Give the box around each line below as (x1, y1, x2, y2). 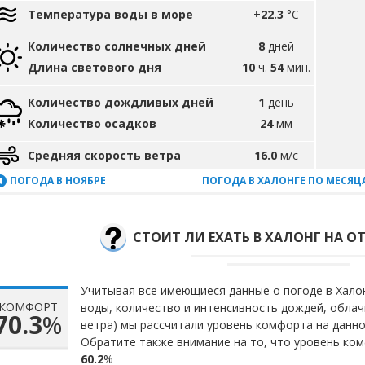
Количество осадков (28, 116, 156, 131)
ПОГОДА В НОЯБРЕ (10, 174, 106, 187)
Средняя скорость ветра (28, 147, 181, 163)
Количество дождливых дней (28, 95, 213, 110)
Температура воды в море (28, 7, 193, 22)
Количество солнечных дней (28, 38, 206, 54)
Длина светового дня (28, 59, 161, 75)
